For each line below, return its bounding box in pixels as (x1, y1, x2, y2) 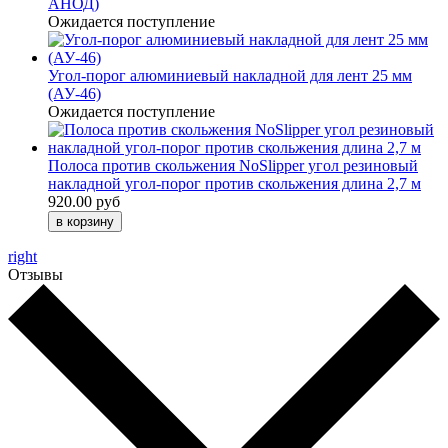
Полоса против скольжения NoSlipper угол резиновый (48, 156, 418, 174)
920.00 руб (48, 192, 120, 210)
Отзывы (8, 265, 63, 283)
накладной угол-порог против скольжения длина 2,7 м (48, 174, 421, 192)
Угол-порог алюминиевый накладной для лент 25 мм (48, 66, 412, 84)
